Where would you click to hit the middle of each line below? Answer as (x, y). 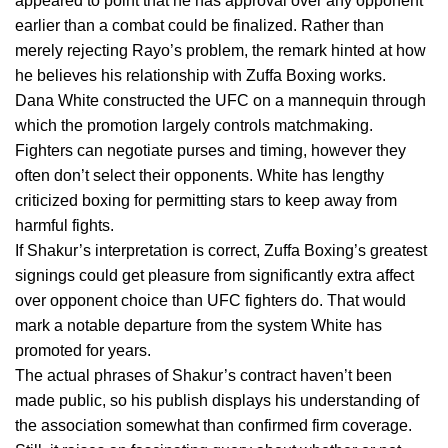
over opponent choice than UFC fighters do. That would (210, 300)
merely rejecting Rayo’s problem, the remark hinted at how (220, 50)
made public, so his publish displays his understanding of (217, 400)
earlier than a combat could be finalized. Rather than (199, 25)
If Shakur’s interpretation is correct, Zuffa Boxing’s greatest (221, 250)
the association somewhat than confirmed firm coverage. (213, 425)
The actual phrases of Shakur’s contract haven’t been (203, 375)
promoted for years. (83, 350)
